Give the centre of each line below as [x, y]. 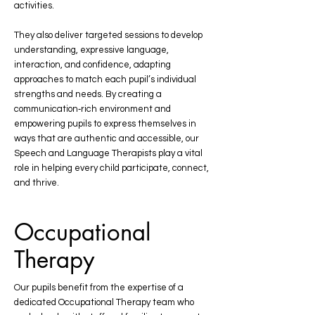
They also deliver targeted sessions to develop [108, 35]
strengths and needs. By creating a [88, 94]
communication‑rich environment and [92, 109]
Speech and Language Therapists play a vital [108, 153]
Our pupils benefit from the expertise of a [99, 288]
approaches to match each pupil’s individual [105, 79]
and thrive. [37, 183]
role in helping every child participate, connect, [111, 168]
